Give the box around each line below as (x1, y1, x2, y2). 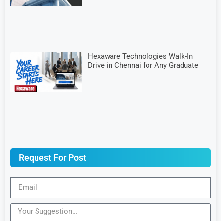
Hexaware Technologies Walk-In (88, 51, 193, 61)
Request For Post (19, 152, 86, 163)
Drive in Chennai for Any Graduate (88, 60, 199, 70)
